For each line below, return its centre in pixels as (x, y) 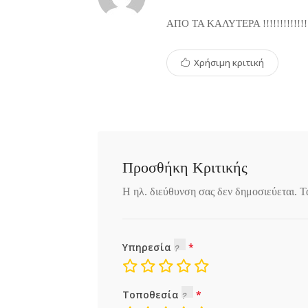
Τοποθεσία (152, 295)
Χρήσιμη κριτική (228, 63)
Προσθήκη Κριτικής (185, 167)
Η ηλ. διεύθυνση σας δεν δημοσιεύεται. (210, 191)
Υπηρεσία (148, 247)
